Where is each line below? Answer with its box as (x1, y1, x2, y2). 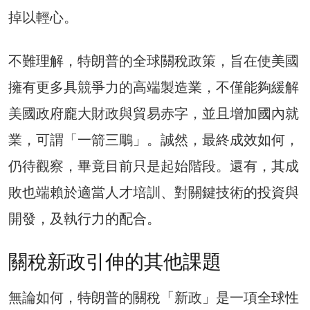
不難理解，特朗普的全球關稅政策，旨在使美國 (8, 52, 299, 69)
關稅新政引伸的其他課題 (8, 250, 221, 273)
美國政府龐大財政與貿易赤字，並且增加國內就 (8, 104, 299, 122)
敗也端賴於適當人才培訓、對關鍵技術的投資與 (8, 183, 299, 201)
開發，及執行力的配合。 (8, 210, 161, 227)
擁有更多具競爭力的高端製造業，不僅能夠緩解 (8, 78, 299, 95)
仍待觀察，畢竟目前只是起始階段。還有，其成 (8, 157, 299, 174)
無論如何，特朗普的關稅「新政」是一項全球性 (8, 289, 299, 306)
